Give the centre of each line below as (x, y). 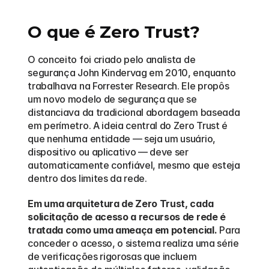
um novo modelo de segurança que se (112, 99)
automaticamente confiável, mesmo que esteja (134, 165)
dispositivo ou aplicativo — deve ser (108, 152)
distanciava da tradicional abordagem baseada (134, 112)
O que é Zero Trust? (114, 32)
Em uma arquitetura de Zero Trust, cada (121, 204)
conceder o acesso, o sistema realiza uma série (133, 243)
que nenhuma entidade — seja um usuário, (122, 139)
